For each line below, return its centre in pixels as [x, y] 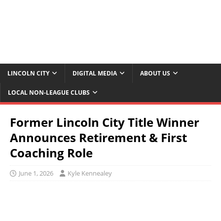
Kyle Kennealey [90, 173]
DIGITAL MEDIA [95, 74]
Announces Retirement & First [98, 138]
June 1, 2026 [36, 173]
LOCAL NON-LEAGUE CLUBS [49, 93]
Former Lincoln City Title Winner [105, 122]
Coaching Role [51, 153]
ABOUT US [155, 74]
